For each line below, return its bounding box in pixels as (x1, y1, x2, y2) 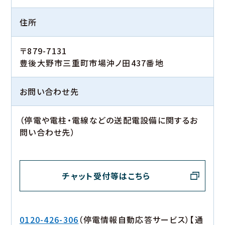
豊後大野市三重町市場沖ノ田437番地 (20, 57, 164, 69)
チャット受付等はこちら (62, 170, 151, 182)
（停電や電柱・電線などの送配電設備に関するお (20, 114, 198, 126)
